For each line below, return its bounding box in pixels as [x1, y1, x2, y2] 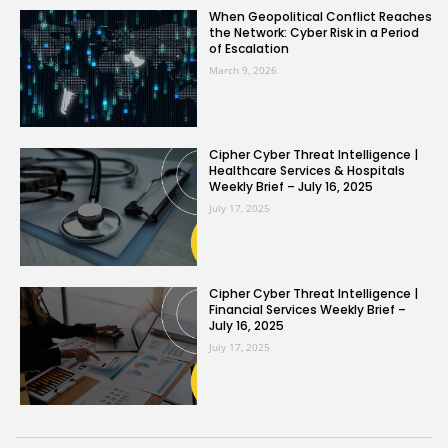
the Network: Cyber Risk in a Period [208, 23, 419, 41]
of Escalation [208, 39, 289, 57]
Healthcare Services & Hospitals [208, 162, 405, 180]
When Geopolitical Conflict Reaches [208, 7, 432, 25]
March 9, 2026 [208, 62, 277, 77]
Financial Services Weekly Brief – [208, 301, 406, 319]
